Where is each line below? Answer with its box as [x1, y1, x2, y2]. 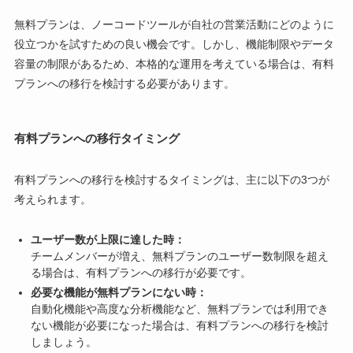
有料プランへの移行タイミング [13, 131, 180, 145]
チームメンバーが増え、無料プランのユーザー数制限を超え [30, 250, 329, 263]
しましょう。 [30, 335, 97, 348]
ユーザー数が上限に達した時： [30, 233, 185, 247]
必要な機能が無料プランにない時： [30, 285, 207, 299]
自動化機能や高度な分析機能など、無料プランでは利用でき [30, 302, 329, 315]
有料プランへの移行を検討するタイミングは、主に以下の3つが [13, 173, 329, 187]
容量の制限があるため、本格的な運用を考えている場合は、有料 [13, 57, 334, 70]
